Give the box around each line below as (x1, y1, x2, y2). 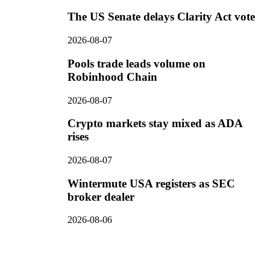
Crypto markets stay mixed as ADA (67, 117, 242, 130)
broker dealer (67, 190, 134, 203)
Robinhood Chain (67, 70, 157, 83)
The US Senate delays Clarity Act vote (67, 10, 255, 24)
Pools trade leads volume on (67, 57, 206, 70)
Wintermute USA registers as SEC (67, 177, 235, 190)
